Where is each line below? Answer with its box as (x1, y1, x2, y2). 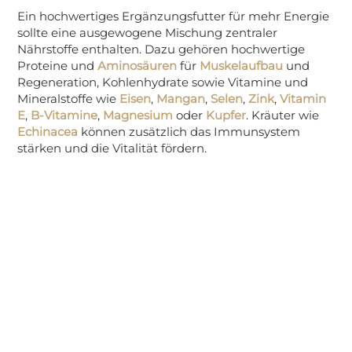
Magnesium (103, 108, 174, 123)
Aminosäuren (97, 58, 178, 73)
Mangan (156, 91, 206, 106)
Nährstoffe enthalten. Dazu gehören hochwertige (17, 42, 306, 57)
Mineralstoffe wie (17, 91, 120, 106)
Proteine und (17, 58, 98, 73)
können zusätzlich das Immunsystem (81, 124, 301, 139)
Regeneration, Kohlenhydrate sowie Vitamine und (17, 75, 309, 90)
